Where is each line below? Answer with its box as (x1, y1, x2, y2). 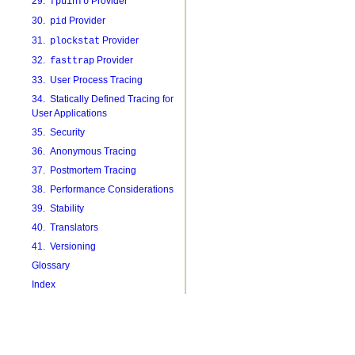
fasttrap (49, 55, 94, 67)
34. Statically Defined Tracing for (31, 94, 174, 105)
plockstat (49, 36, 100, 47)
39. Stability (31, 203, 84, 214)
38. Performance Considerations (31, 184, 174, 195)
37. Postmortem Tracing (31, 165, 136, 176)
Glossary (31, 260, 70, 271)
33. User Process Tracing (31, 74, 143, 86)
